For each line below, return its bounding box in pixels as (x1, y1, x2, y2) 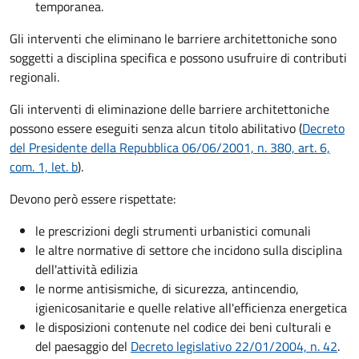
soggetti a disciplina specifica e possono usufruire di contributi (10, 48, 347, 68)
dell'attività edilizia (35, 260, 138, 280)
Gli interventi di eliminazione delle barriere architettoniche (10, 99, 329, 119)
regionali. (10, 67, 59, 87)
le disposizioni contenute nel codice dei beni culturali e (35, 317, 331, 337)
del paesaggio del (35, 337, 131, 357)
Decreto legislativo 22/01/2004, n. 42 (131, 337, 337, 357)
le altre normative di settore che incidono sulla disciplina (35, 240, 342, 260)
